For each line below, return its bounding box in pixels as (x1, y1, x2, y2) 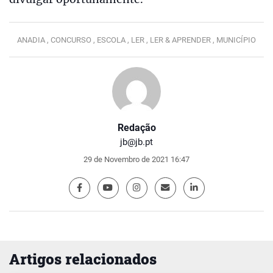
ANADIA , (17, 35, 51, 44)
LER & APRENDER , (150, 35, 216, 44)
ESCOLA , (97, 35, 131, 44)
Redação (117, 121, 156, 133)
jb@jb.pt (120, 136, 153, 147)
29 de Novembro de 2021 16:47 (83, 154, 190, 164)
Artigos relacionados (9, 249, 157, 269)
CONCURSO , (51, 35, 97, 44)
